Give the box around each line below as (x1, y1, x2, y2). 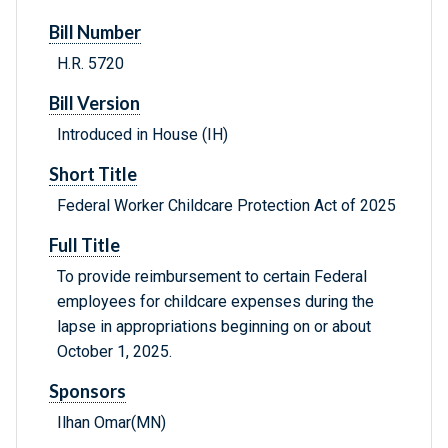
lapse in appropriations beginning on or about (57, 317, 371, 337)
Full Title (49, 234, 120, 257)
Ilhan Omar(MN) (57, 413, 166, 433)
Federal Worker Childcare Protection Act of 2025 (57, 196, 396, 216)
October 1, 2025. (57, 342, 172, 362)
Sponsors (49, 380, 126, 403)
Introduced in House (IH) (57, 125, 228, 145)
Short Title (49, 163, 137, 186)
